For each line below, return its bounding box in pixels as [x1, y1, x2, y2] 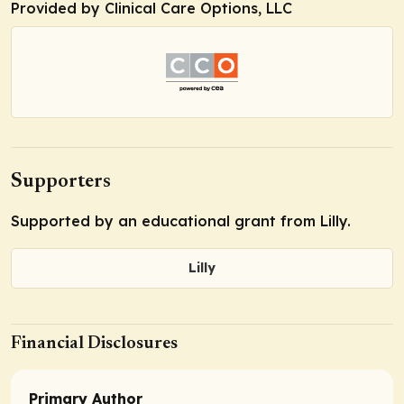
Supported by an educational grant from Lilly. [11, 212, 351, 231]
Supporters [11, 172, 111, 193]
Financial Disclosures [11, 334, 178, 353]
